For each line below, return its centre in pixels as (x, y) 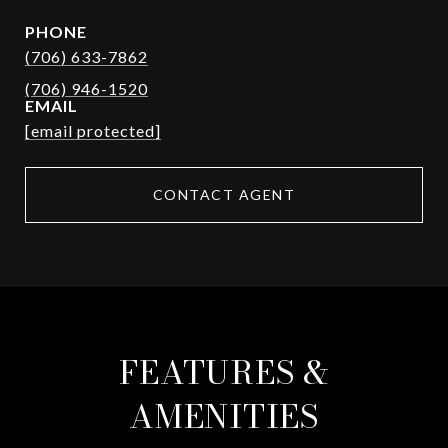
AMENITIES (224, 416)
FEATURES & (224, 372)
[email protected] (93, 130)
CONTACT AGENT (224, 194)
